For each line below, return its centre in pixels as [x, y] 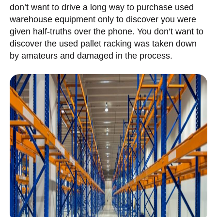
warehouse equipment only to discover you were [103, 19]
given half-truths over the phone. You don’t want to [107, 31]
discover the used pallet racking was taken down [103, 44]
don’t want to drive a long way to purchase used [102, 7]
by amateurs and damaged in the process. [91, 56]
